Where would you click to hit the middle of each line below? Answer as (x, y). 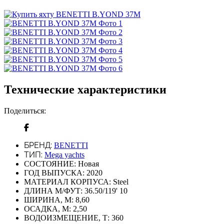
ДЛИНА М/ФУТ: (53, 190)
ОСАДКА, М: (47, 208)
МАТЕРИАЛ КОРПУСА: (67, 181)
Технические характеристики (85, 89)
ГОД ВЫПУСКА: (54, 172)
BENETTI (71, 145)
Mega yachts (64, 154)
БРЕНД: (38, 145)
